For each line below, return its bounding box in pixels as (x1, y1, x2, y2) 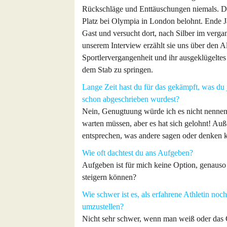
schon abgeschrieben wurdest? (82, 95, 179, 103)
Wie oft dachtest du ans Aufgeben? (82, 148, 193, 157)
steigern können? (82, 173, 136, 181)
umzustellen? (82, 202, 124, 211)
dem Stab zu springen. (82, 65, 153, 74)
